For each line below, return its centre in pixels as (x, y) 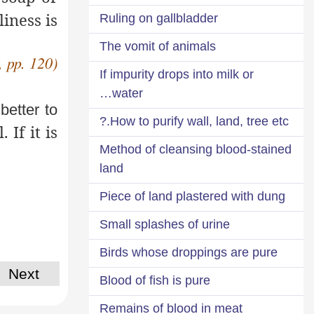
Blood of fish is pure (155, 280)
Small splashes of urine (165, 224)
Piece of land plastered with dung (192, 196)
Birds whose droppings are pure (189, 252)
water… (128, 93)
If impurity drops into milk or (177, 74)
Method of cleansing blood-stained (196, 149)
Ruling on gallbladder (159, 18)
